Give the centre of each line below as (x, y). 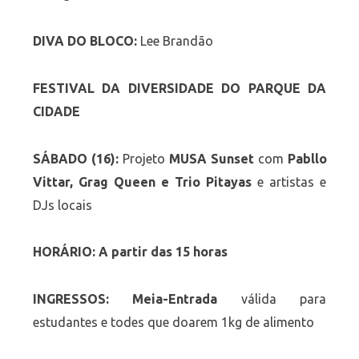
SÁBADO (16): (77, 158)
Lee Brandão (176, 41)
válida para (284, 298)
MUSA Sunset (209, 158)
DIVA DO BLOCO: (86, 41)
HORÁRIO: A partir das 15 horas (130, 252)
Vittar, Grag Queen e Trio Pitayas (142, 182)
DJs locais (62, 205)
